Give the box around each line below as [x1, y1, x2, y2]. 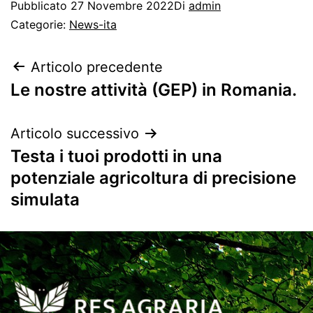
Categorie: [10, 17, 69, 31]
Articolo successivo [10, 124, 139, 142]
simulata [10, 189, 80, 210]
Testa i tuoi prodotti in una [10, 145, 222, 166]
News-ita [69, 17, 117, 31]
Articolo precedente [31, 58, 163, 75]
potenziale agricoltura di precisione [10, 167, 296, 188]
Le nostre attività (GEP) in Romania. [10, 79, 297, 100]
